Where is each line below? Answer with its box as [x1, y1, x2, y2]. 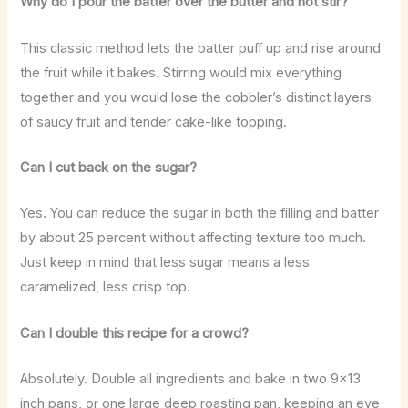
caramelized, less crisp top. [20, 279, 191, 296]
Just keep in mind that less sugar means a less [20, 254, 311, 271]
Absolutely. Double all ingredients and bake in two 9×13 [20, 370, 362, 387]
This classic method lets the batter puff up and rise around [20, 39, 382, 56]
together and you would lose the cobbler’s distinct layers [20, 88, 372, 106]
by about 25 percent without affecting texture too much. [20, 229, 367, 247]
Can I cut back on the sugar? [20, 158, 198, 176]
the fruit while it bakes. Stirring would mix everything [20, 64, 342, 81]
